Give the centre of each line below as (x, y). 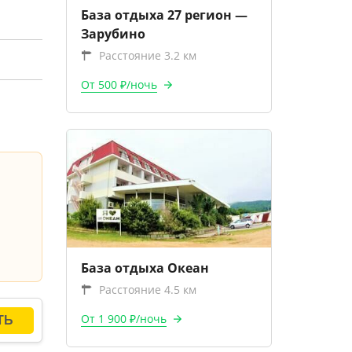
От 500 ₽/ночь (119, 84)
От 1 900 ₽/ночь (123, 319)
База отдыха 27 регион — (164, 15)
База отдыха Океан (145, 268)
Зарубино (113, 34)
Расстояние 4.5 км (147, 290)
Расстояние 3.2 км (147, 55)
